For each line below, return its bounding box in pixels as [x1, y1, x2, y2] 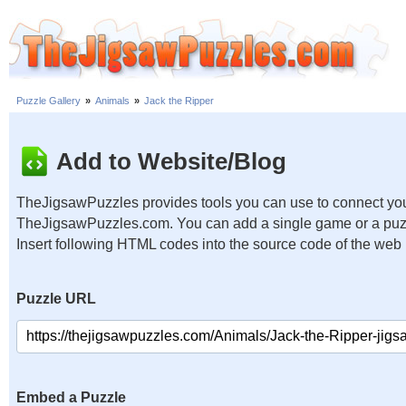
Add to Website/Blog [56, 147, 286, 175]
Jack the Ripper [144, 95, 214, 107]
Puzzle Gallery [16, 95, 81, 107]
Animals [95, 95, 130, 107]
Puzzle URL [16, 291, 96, 306]
